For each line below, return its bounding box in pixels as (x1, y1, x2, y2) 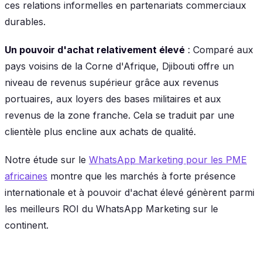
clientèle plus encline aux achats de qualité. (5, 125, 196, 137)
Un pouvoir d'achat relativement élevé (5, 43, 185, 56)
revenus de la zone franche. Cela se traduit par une (5, 109, 235, 121)
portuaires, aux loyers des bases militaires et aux (5, 92, 221, 105)
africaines (5, 170, 47, 182)
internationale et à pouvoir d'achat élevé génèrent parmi (5, 186, 254, 198)
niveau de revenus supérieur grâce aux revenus (5, 76, 219, 88)
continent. (5, 219, 49, 231)
